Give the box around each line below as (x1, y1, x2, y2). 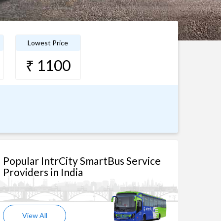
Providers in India (3, 166, 83, 178)
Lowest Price (28, 38, 68, 47)
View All (22, 211, 47, 220)
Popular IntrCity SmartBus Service (3, 154, 161, 167)
